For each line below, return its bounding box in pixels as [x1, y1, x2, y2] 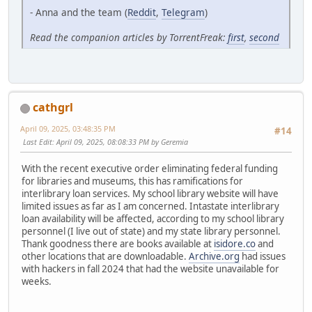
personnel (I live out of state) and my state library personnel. [22, 224, 281, 237]
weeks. [22, 274, 52, 288]
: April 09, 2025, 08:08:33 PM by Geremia [52, 136, 188, 148]
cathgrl [33, 100, 73, 116]
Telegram [162, 5, 205, 19]
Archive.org [189, 249, 240, 263]
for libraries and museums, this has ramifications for [22, 174, 243, 187]
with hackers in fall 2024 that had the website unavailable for [22, 262, 279, 275]
